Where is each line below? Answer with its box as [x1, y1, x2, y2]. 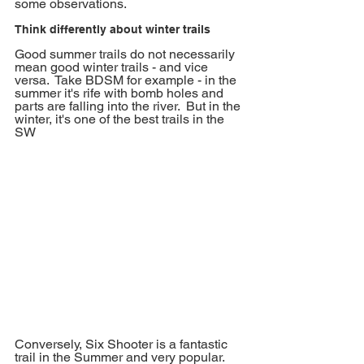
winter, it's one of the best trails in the [15, 111, 227, 128]
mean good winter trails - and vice [15, 59, 211, 76]
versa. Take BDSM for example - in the [15, 72, 240, 89]
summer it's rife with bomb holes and [15, 85, 227, 102]
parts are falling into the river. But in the [15, 98, 244, 115]
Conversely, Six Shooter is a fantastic [15, 336, 231, 353]
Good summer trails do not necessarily [15, 46, 238, 63]
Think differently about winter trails [15, 23, 210, 37]
